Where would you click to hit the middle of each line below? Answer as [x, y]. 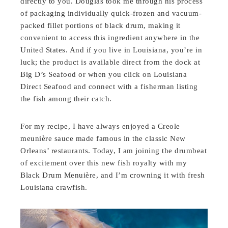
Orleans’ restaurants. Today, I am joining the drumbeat [114, 150]
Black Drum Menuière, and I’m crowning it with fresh [113, 175]
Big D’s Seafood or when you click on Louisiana [104, 74]
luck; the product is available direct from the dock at [110, 62]
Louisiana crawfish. [54, 187]
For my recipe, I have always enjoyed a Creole [100, 126]
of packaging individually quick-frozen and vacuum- [111, 13]
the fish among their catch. [66, 98]
